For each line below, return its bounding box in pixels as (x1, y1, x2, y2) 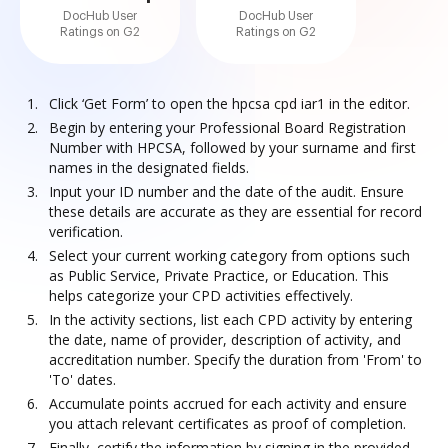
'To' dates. (49, 370, 116, 389)
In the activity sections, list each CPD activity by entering (49, 310, 412, 329)
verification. (49, 222, 123, 241)
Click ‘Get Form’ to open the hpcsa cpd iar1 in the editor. (49, 94, 410, 113)
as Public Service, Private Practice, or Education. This (49, 266, 389, 285)
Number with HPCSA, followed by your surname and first (49, 138, 416, 157)
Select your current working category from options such (49, 246, 410, 265)
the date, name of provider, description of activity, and (49, 330, 401, 349)
